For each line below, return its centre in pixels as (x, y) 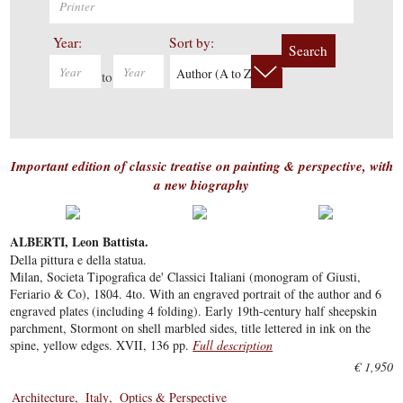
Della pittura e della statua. (79, 260)
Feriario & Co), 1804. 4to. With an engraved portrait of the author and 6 (196, 294)
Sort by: (192, 43)
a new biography (201, 185)
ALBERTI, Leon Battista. (80, 242)
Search (309, 51)
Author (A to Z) (216, 74)
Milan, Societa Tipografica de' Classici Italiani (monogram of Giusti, (186, 277)
